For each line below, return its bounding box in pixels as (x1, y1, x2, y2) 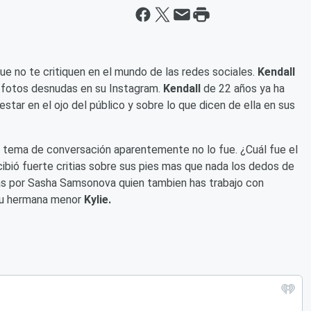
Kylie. (84, 193, 111, 206)
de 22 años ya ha (203, 82, 285, 95)
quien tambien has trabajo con (116, 176, 264, 190)
